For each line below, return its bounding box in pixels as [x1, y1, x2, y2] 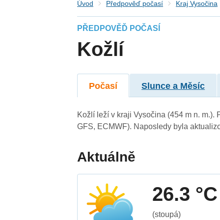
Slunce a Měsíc [141, 81, 205, 91]
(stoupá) [152, 210, 181, 219]
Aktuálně [77, 149, 136, 165]
